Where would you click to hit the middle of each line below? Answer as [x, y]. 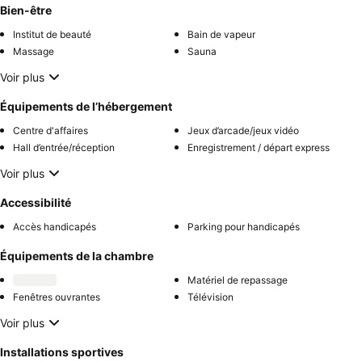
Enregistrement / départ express [259, 148]
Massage [34, 52]
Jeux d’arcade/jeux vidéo [243, 131]
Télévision [210, 297]
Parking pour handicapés [244, 227]
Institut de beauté [52, 35]
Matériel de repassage [238, 280]
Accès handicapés [55, 227]
